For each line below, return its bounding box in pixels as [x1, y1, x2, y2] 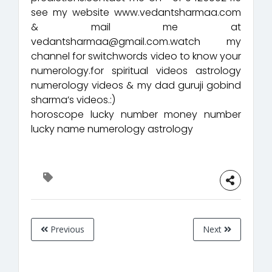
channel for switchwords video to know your [31, 49, 241, 63]
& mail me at [31, 19, 241, 34]
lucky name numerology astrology [31, 121, 193, 136]
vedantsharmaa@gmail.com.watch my [31, 34, 241, 49]
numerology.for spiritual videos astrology [31, 63, 241, 78]
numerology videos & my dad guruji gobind [31, 78, 241, 92]
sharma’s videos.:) [31, 92, 115, 107]
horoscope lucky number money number [31, 107, 241, 121]
